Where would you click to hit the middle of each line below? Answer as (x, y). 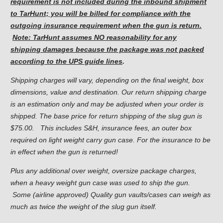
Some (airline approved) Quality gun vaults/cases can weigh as (111, 195)
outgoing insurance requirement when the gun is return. (106, 26)
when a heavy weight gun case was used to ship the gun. (101, 183)
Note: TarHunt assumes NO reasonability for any (95, 38)
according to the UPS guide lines (66, 61)
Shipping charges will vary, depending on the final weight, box (107, 80)
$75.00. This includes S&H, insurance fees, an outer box (101, 128)
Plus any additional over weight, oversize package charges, (104, 171)
